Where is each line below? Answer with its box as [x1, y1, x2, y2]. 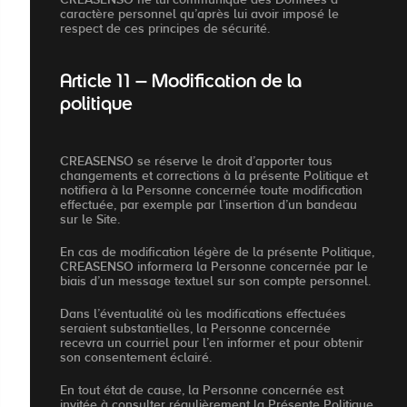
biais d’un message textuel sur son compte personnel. [60, 273, 371, 289]
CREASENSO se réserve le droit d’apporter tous [60, 154, 333, 169]
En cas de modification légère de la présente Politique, [60, 244, 374, 260]
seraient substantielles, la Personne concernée [60, 321, 331, 336]
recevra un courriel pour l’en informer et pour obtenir [60, 335, 363, 351]
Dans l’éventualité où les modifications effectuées [60, 306, 346, 322]
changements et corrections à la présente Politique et [60, 168, 368, 184]
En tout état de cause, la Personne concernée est [60, 382, 343, 398]
